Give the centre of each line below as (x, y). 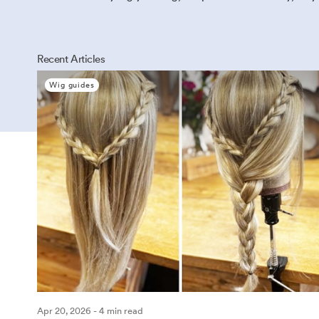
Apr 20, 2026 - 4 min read (90, 311)
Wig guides (72, 85)
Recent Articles (71, 59)
